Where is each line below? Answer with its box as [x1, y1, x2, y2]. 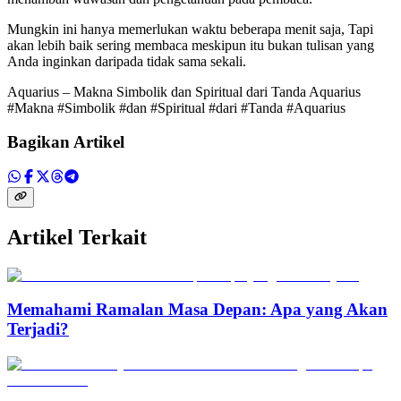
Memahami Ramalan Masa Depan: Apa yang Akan [7, 300, 388, 320]
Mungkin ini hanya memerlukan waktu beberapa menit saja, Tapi [7, 21, 373, 37]
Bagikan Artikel [7, 132, 124, 152]
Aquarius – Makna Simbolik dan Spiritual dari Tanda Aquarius [7, 83, 361, 99]
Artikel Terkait [7, 225, 147, 249]
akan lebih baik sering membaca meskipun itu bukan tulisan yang [7, 37, 374, 53]
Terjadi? [7, 320, 69, 339]
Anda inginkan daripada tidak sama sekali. [7, 53, 246, 69]
